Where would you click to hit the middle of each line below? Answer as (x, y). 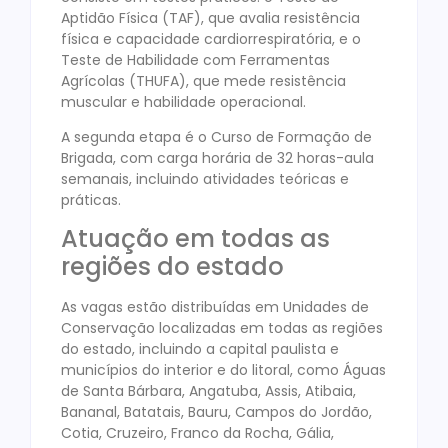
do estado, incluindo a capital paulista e (200, 349)
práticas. (91, 199)
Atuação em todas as (195, 239)
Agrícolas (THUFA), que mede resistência (203, 80)
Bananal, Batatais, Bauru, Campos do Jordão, (216, 412)
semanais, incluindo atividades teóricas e (205, 178)
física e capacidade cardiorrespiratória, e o (211, 38)
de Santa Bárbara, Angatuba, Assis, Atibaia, (208, 391)
